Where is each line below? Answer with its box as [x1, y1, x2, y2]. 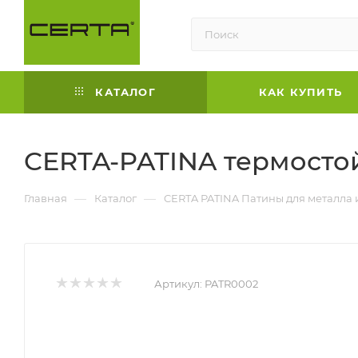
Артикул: [154, 276, 202, 290]
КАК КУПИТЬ [259, 85, 342, 98]
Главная [24, 191, 67, 205]
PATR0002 [205, 276, 258, 290]
